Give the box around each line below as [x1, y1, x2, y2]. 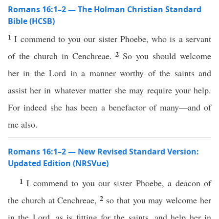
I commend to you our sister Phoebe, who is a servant [14, 33, 212, 44]
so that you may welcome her [106, 194, 212, 206]
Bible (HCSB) [8, 16, 55, 26]
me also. [8, 118, 38, 130]
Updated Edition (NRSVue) [8, 158, 109, 169]
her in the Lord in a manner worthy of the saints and [8, 67, 211, 79]
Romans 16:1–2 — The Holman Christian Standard [8, 4, 201, 15]
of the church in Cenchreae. [8, 50, 116, 62]
